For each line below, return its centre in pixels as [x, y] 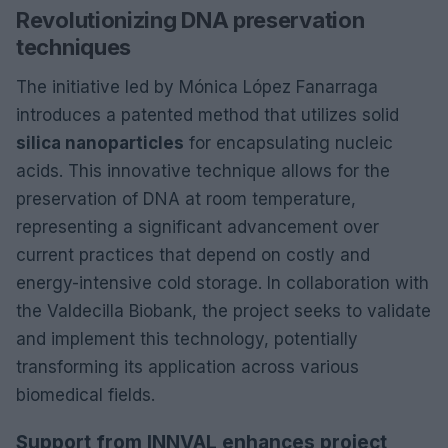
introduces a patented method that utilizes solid [207, 114]
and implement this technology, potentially [187, 338]
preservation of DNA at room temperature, [186, 198]
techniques [73, 46]
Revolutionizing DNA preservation [190, 19]
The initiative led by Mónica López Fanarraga [197, 86]
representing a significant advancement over [197, 226]
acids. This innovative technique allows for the [203, 170]
